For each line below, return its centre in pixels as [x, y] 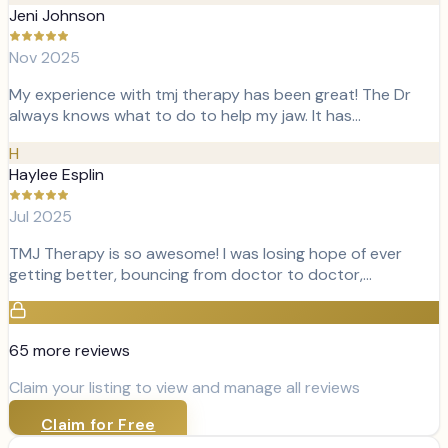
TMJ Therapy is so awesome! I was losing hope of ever [205, 254]
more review [75, 351]
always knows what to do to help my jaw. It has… [185, 116]
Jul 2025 [40, 217]
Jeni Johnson [57, 16]
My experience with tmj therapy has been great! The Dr [210, 95]
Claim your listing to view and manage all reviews [184, 388]
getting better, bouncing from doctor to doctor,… [190, 275]
